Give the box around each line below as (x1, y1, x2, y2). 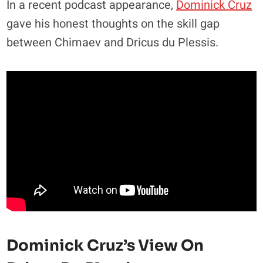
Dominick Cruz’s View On (6, 236, 204, 256)
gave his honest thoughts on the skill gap (6, 15, 220, 32)
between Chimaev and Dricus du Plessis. (6, 33, 219, 51)
